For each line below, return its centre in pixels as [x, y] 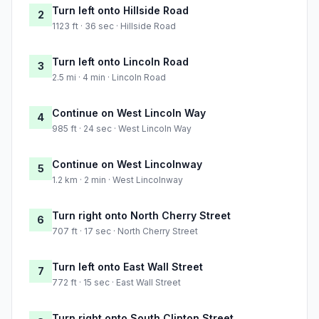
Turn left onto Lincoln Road [120, 62]
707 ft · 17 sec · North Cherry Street [125, 231]
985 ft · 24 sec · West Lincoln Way [122, 129]
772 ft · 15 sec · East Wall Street [116, 283]
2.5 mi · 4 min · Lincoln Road [109, 78]
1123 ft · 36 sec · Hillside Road [114, 26]
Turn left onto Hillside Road [120, 11]
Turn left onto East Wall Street [127, 267]
